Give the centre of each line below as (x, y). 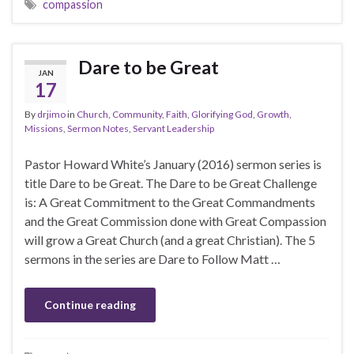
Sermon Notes (98, 128)
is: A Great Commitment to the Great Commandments (170, 201)
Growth (273, 114)
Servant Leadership (173, 128)
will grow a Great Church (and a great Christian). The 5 (170, 239)
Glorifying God (222, 114)
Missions (44, 128)
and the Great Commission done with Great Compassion (175, 220)
